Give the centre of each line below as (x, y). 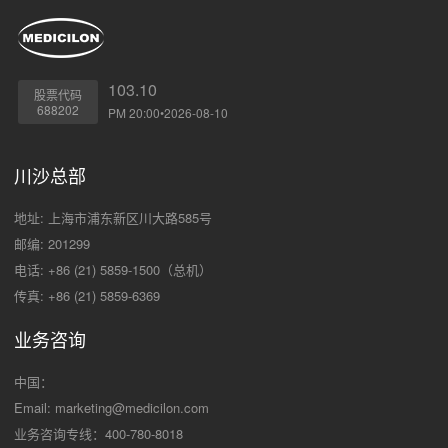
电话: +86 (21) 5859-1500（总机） (113, 270)
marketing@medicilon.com (132, 408)
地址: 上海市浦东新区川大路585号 (113, 218)
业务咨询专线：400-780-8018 (98, 434)
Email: (34, 408)
